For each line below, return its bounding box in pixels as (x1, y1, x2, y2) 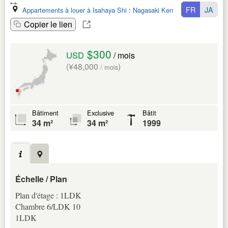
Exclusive (87, 107, 114, 118)
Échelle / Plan (15, 173, 67, 185)
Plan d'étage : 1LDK (15, 189, 81, 201)
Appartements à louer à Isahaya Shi (22, 5, 127, 15)
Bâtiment (32, 107, 59, 118)
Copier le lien (24, 18, 72, 30)
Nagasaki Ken (133, 5, 173, 15)
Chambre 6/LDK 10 (15, 201, 80, 212)
